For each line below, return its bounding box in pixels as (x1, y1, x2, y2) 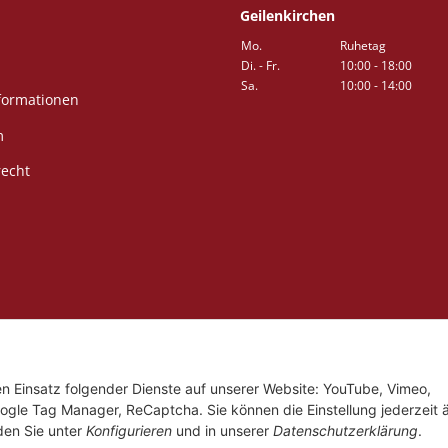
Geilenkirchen (240, 6, 335, 25)
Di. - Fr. (241, 57, 280, 74)
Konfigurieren (86, 421, 172, 439)
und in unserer (172, 421, 273, 439)
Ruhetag (340, 37, 386, 54)
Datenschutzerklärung (273, 421, 418, 439)
